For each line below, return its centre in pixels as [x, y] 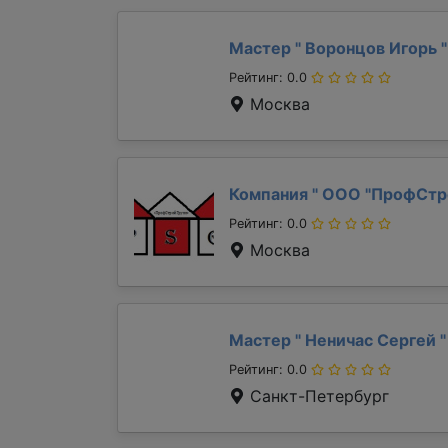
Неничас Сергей [370, 340]
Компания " [273, 194]
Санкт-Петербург [317, 396]
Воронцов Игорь [371, 48]
